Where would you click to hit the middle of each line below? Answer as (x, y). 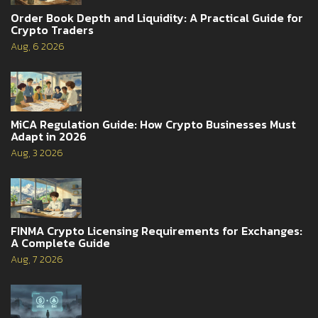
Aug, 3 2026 (37, 153)
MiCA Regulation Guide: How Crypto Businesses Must (153, 124)
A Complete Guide (60, 243)
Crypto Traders (52, 29)
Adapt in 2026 (49, 136)
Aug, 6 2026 (38, 46)
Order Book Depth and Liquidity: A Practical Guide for (157, 17)
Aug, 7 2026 (37, 260)
